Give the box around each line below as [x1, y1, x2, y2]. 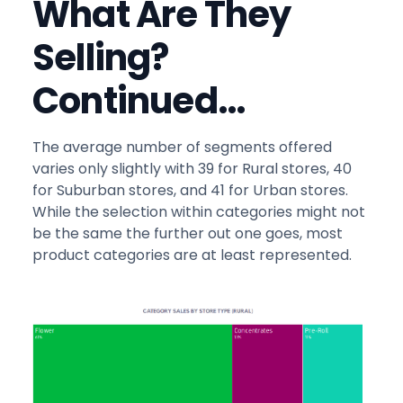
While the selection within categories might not [32, 201, 365, 223]
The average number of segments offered [32, 137, 332, 158]
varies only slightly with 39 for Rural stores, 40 [32, 158, 352, 180]
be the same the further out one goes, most [32, 223, 343, 245]
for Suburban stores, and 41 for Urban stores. [32, 180, 348, 201]
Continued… [32, 76, 245, 127]
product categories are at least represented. [32, 245, 352, 266]
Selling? [32, 32, 169, 84]
